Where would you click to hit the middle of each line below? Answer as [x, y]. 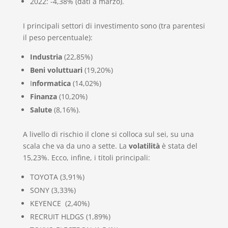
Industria [46, 56]
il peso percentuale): [58, 37]
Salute [42, 109]
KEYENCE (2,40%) [60, 203]
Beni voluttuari [56, 70]
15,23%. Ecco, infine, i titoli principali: [86, 157]
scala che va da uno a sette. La [76, 146]
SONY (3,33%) [53, 190]
